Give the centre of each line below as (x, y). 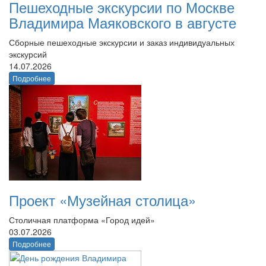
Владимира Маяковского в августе (123, 22)
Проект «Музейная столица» (102, 200)
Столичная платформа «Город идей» (82, 220)
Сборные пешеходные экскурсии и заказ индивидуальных (122, 42)
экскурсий (28, 54)
